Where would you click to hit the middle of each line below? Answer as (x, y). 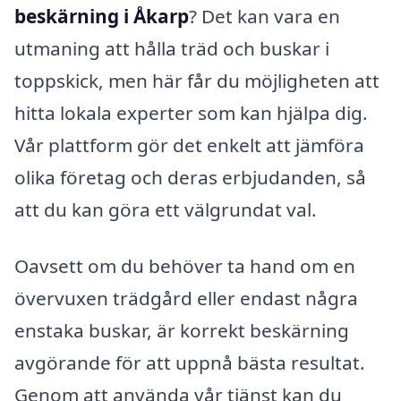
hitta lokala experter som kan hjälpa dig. (191, 112)
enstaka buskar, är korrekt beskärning (182, 331)
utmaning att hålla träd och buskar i (172, 48)
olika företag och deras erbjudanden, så (190, 177)
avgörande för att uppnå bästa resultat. (190, 363)
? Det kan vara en (264, 16)
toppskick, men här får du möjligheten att (197, 80)
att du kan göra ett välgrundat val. (166, 209)
